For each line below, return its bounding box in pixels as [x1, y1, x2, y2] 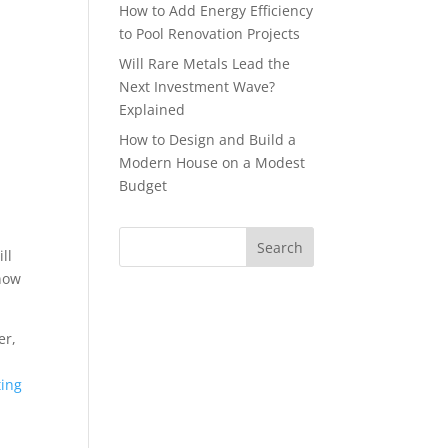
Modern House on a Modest [119, 153, 306, 172]
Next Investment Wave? [119, 77, 276, 96]
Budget [119, 176, 168, 195]
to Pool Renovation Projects [119, 24, 301, 43]
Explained [119, 100, 186, 119]
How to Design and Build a [119, 130, 297, 149]
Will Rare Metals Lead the [119, 54, 291, 73]
